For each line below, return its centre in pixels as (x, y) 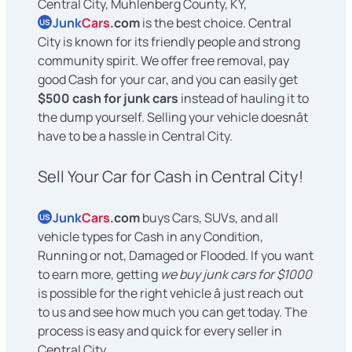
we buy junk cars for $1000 (236, 275)
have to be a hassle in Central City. (135, 136)
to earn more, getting (99, 275)
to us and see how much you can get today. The (172, 312)
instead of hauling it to (244, 99)
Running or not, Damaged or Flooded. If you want (176, 256)
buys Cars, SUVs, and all (209, 218)
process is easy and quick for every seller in (160, 331)
